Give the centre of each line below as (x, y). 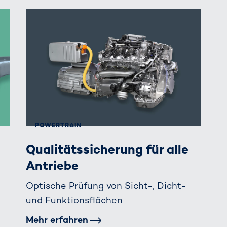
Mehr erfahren (57, 219)
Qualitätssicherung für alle (107, 149)
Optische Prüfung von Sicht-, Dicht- (106, 186)
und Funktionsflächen (74, 200)
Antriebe (52, 165)
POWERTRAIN (58, 125)
